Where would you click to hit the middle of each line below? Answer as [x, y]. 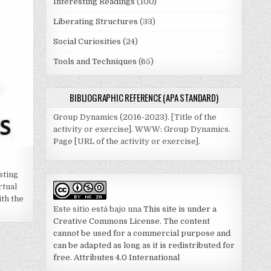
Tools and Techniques [95, 61]
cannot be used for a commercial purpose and [142, 233]
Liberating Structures [95, 21]
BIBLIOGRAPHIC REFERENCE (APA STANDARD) [144, 97]
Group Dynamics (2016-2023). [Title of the [135, 117]
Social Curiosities [87, 41]
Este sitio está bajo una [98, 209]
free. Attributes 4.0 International [116, 258]
